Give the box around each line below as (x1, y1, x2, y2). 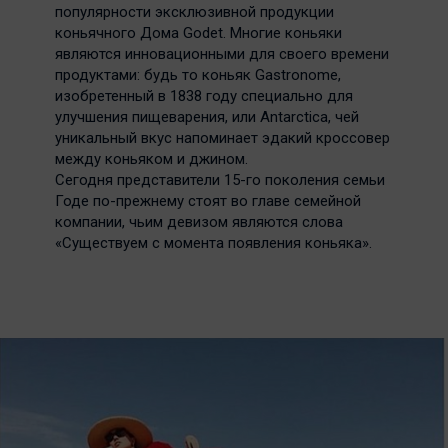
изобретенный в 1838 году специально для (55, 87, 353, 105)
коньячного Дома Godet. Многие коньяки (55, 24, 342, 42)
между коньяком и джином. (55, 150, 248, 168)
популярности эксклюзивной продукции (55, 3, 334, 21)
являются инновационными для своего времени (55, 45, 389, 63)
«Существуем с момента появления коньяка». (55, 234, 372, 252)
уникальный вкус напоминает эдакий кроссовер (55, 129, 390, 147)
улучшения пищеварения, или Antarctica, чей (55, 108, 359, 126)
